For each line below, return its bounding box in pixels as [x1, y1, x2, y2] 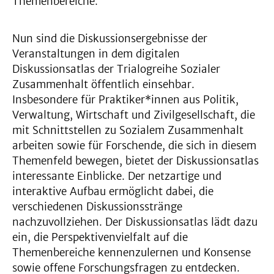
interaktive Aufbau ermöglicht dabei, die [12, 184, 213, 198]
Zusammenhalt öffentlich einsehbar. [12, 77, 194, 91]
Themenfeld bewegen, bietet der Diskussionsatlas [12, 154, 259, 168]
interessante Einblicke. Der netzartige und [12, 169, 221, 183]
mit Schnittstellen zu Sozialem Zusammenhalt [12, 123, 243, 137]
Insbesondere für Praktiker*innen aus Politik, [12, 92, 239, 106]
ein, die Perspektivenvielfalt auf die [12, 230, 188, 244]
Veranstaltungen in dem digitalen [12, 46, 180, 61]
